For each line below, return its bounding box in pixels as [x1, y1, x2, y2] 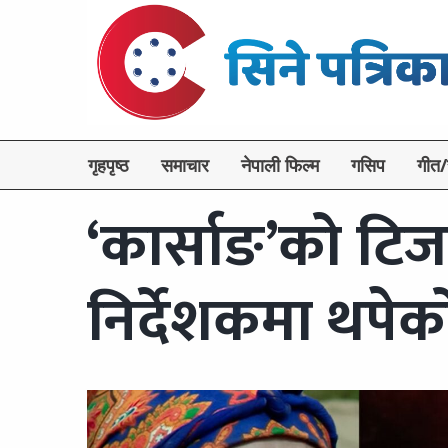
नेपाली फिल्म [241, 153, 319, 178]
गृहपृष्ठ [88, 153, 129, 178]
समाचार [161, 153, 209, 178]
